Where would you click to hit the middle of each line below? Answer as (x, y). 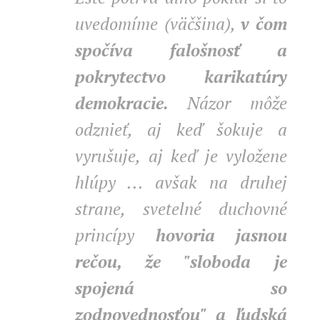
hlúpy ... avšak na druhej (181, 182)
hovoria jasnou (221, 235)
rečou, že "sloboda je (181, 261)
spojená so (181, 288)
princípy (115, 235)
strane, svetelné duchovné (181, 209)
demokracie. (131, 103)
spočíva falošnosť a (181, 50)
